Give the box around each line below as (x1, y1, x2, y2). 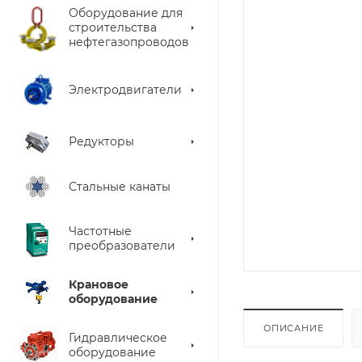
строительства (69, 20, 157, 35)
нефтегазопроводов (69, 35, 189, 49)
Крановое (69, 277, 128, 292)
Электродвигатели (69, 82, 182, 97)
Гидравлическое (69, 330, 167, 345)
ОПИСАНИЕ (263, 322, 324, 335)
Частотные (69, 224, 132, 238)
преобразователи (69, 238, 175, 253)
